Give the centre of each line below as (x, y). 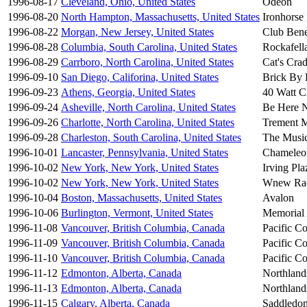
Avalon (278, 197)
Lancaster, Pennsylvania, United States (145, 152)
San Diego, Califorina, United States (140, 77)
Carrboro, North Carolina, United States (147, 62)
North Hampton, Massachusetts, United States (160, 16)
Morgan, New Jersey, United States (137, 32)
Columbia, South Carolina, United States (149, 47)
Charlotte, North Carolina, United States (148, 122)
